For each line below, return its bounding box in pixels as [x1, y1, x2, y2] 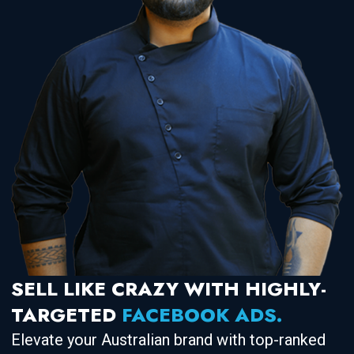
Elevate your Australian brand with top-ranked [11, 330, 326, 349]
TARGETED [11, 301, 122, 329]
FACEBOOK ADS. [122, 301, 282, 329]
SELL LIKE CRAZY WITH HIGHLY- [11, 275, 326, 303]
